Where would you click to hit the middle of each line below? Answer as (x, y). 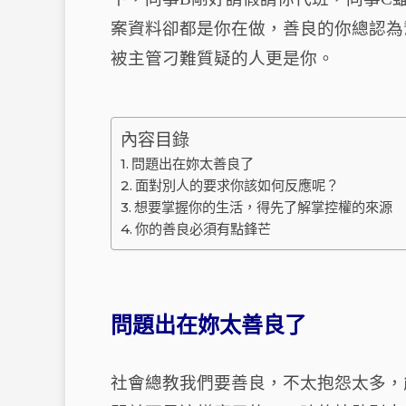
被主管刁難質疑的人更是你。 (222, 59)
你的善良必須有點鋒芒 (203, 229)
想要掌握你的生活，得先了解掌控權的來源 (264, 208)
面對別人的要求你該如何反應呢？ (237, 186)
